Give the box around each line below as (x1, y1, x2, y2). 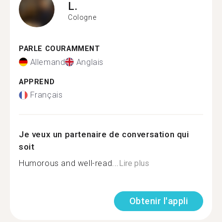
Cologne (68, 13, 97, 21)
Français (30, 90, 63, 100)
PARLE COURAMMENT (19, 45, 100, 53)
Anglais (76, 57, 104, 67)
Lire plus (119, 159, 149, 168)
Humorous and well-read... (19, 159, 119, 168)
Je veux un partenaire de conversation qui (19, 129, 189, 139)
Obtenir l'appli (129, 196, 188, 206)
